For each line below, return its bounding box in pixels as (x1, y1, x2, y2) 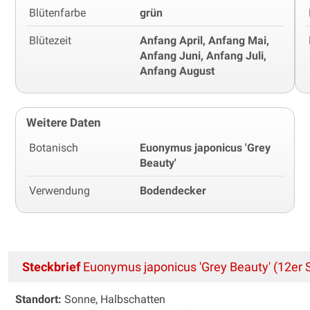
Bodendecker (140, 183, 206, 197)
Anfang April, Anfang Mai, (140, 33, 269, 47)
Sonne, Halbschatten (62, 292, 165, 306)
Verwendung (29, 183, 90, 197)
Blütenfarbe (29, 6, 86, 19)
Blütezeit (29, 33, 71, 47)
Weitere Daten (26, 115, 101, 129)
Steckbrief (22, 259, 80, 274)
